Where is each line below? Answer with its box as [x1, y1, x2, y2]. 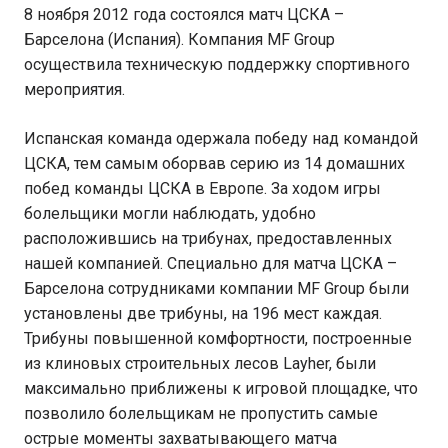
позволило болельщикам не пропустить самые [24, 404, 378, 423]
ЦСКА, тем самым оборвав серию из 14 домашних [24, 154, 405, 173]
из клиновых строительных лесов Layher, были [24, 354, 376, 373]
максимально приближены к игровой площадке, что [24, 379, 418, 398]
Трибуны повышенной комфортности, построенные [24, 329, 412, 348]
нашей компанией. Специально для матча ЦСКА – [24, 254, 397, 273]
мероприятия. [24, 80, 125, 99]
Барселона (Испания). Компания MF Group [24, 30, 335, 49]
